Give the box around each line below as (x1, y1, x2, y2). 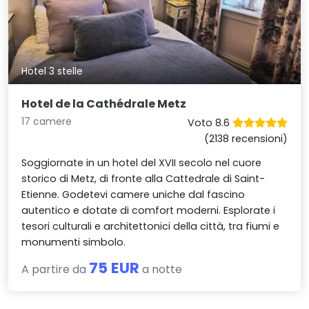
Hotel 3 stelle (21, 63, 83, 78)
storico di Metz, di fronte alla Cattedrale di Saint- (21, 171, 266, 186)
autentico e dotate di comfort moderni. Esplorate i (21, 203, 276, 217)
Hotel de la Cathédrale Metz (21, 95, 187, 112)
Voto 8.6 (187, 115, 232, 130)
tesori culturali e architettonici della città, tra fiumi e (21, 219, 280, 233)
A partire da (21, 261, 90, 277)
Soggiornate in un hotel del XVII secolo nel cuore (21, 155, 262, 170)
